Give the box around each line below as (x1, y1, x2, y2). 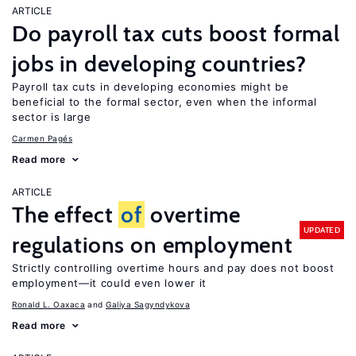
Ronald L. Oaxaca (12, 300, 85, 309)
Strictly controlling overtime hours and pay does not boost (12, 261, 335, 274)
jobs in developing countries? (12, 50, 307, 77)
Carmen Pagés (12, 133, 72, 143)
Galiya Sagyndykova (106, 300, 190, 309)
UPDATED (303, 224, 340, 235)
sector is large (12, 110, 91, 123)
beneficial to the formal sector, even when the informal (12, 95, 317, 108)
